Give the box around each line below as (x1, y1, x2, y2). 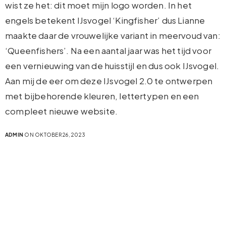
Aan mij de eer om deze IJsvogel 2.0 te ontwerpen (5, 75, 213, 87)
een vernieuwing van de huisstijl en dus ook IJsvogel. (5, 60, 219, 72)
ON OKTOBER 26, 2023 (23, 132, 86, 138)
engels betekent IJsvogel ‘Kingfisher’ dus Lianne (5, 15, 205, 26)
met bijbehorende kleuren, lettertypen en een (5, 90, 199, 102)
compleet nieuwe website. (5, 105, 118, 117)
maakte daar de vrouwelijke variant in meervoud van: (5, 30, 220, 41)
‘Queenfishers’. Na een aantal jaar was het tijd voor (5, 45, 211, 56)
